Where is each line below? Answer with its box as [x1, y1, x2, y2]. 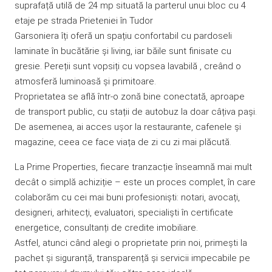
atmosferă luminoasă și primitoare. [15, 75, 156, 87]
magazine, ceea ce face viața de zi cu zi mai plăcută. [15, 136, 231, 148]
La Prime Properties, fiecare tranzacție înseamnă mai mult [15, 161, 252, 172]
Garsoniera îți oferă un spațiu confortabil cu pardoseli [15, 30, 232, 41]
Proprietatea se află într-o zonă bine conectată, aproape [15, 90, 245, 102]
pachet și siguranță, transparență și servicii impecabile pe [15, 252, 250, 263]
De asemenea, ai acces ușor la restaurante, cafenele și [15, 121, 241, 132]
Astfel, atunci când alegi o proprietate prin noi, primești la [15, 237, 247, 248]
